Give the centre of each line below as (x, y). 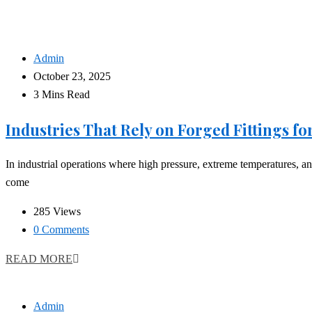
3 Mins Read (62, 95)
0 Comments (61, 230)
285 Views (57, 212)
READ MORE (39, 259)
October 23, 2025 (72, 77)
